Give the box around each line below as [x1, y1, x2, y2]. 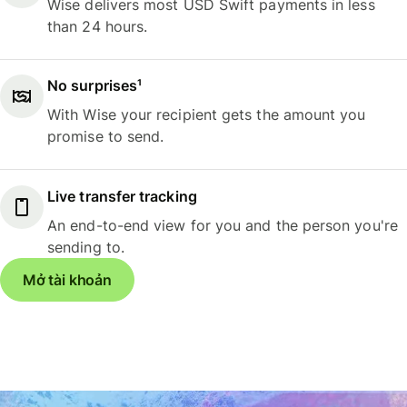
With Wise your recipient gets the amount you [47, 105, 366, 124]
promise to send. [47, 127, 164, 146]
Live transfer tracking [47, 186, 197, 205]
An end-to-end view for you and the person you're [47, 215, 398, 234]
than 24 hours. [47, 16, 148, 35]
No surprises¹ [47, 76, 143, 95]
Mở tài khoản [23, 270, 112, 289]
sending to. [47, 237, 124, 256]
